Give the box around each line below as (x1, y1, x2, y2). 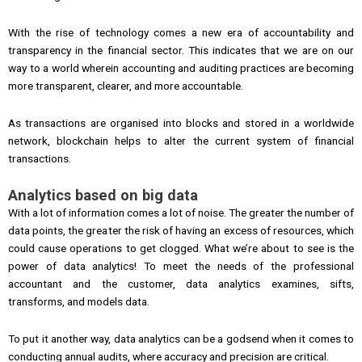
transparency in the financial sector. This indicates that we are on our (8, 44, 354, 57)
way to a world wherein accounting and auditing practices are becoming (8, 61, 354, 75)
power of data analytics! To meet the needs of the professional (8, 259, 354, 273)
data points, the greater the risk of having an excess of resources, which (8, 224, 354, 238)
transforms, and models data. (8, 295, 149, 309)
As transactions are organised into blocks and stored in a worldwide (8, 116, 354, 130)
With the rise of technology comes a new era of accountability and (8, 26, 354, 40)
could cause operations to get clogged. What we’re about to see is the (8, 242, 354, 255)
